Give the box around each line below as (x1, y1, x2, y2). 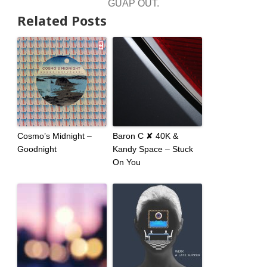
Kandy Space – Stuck (112, 144, 193, 154)
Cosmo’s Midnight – (17, 131, 92, 141)
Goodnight (17, 144, 57, 154)
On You (112, 157, 141, 167)
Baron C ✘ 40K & (112, 131, 178, 141)
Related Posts (17, 12, 107, 30)
